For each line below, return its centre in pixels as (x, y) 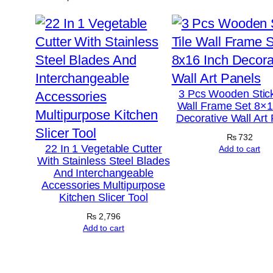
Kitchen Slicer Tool (103, 197)
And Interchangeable (103, 173)
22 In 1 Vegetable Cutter (103, 148)
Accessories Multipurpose (104, 185)
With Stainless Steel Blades (104, 161)
